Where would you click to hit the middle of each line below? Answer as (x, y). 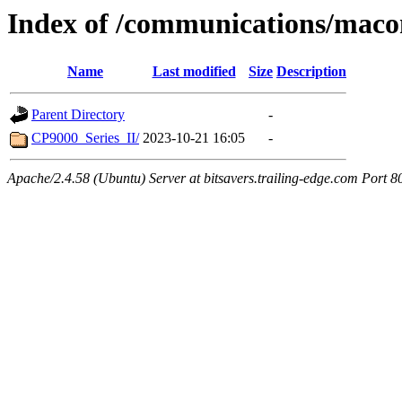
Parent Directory (78, 115)
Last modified (194, 72)
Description (311, 72)
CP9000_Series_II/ (85, 138)
